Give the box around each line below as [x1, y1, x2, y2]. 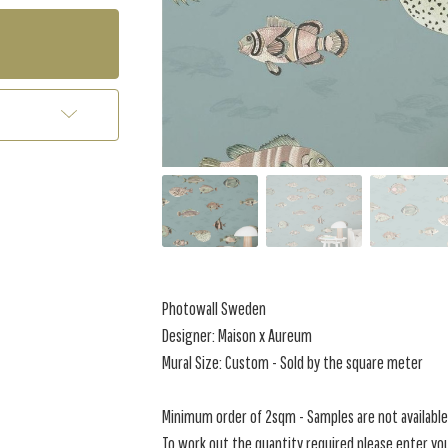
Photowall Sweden [162, 298, 267, 319]
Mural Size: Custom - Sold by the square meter [162, 352, 424, 373]
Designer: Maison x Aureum [162, 325, 313, 346]
